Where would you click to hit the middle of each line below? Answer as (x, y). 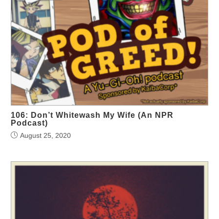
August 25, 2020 (46, 135)
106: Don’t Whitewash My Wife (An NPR (92, 115)
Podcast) (30, 123)
